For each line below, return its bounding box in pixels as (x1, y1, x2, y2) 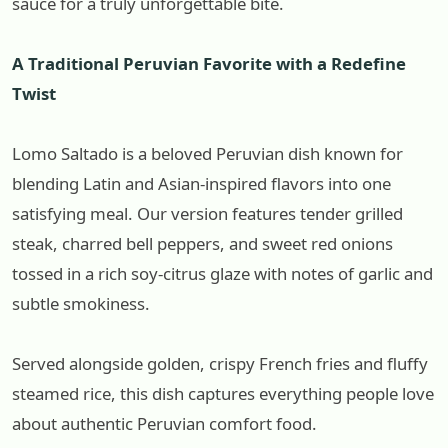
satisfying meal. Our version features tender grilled (12, 202, 403, 225)
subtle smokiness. (12, 292, 150, 315)
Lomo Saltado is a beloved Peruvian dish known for (12, 142, 403, 165)
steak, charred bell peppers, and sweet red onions (12, 232, 393, 255)
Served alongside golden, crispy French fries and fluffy (12, 352, 428, 375)
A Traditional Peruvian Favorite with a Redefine (12, 52, 406, 75)
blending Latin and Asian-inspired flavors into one (12, 172, 391, 195)
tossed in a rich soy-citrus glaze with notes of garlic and (12, 262, 433, 285)
